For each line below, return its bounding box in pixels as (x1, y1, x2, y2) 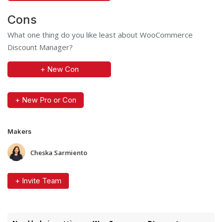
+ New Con (40, 64, 79, 74)
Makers (7, 127, 32, 135)
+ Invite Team (15, 175, 61, 185)
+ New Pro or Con (15, 95, 76, 105)
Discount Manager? (7, 42, 73, 52)
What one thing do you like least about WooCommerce (7, 29, 193, 40)
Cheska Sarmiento (30, 148, 87, 157)
